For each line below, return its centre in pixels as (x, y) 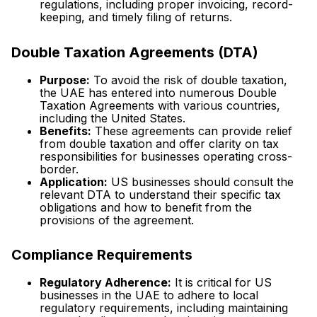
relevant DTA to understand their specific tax (160, 194)
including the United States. (113, 118)
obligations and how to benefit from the (146, 207)
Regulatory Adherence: (105, 283)
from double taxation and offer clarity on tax (159, 143)
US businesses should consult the (201, 181)
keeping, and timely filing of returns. (136, 17)
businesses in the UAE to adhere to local (149, 295)
